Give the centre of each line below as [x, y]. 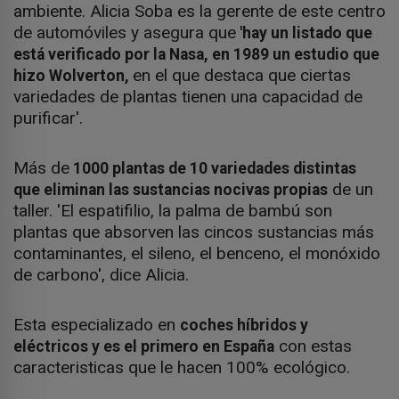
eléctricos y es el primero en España [144, 347]
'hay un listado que [304, 33]
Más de [41, 168]
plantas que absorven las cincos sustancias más [194, 232]
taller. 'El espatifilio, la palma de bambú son [173, 211]
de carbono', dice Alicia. [103, 275]
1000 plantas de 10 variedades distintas [213, 169]
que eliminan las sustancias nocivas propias [171, 190]
